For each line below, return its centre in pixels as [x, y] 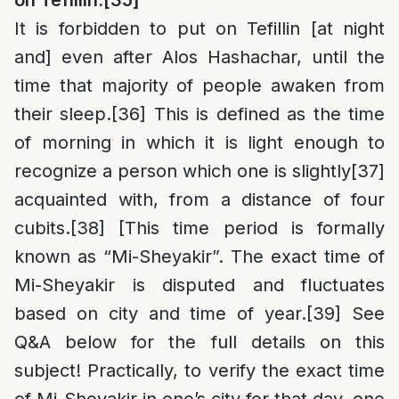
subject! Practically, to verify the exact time [199, 370]
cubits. [42, 228]
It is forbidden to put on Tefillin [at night [199, 28]
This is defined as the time [266, 114]
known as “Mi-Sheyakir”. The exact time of [199, 256]
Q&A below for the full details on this [199, 342]
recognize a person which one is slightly [183, 171]
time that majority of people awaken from [199, 85]
